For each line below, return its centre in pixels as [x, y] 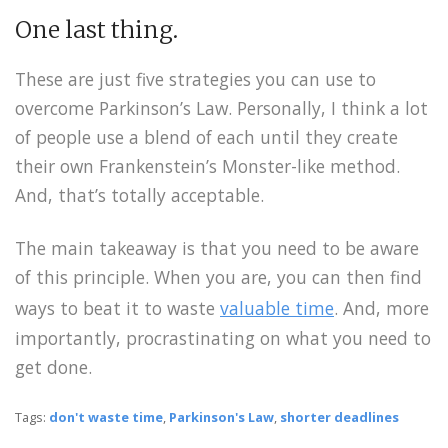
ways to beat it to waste [117, 308]
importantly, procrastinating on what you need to [223, 338]
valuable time [277, 308]
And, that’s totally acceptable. [139, 195]
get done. [53, 367]
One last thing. [96, 30]
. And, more [381, 308]
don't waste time [106, 416]
